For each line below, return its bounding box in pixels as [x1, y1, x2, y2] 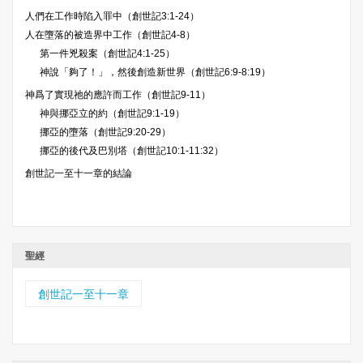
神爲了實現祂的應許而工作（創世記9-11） [25, 89, 211, 101]
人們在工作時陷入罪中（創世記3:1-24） [25, 11, 199, 23]
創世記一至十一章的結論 [25, 168, 132, 180]
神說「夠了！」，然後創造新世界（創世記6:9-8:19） [39, 66, 271, 79]
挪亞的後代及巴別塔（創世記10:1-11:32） [39, 145, 224, 157]
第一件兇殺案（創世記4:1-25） [39, 48, 175, 60]
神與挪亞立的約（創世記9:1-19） [39, 108, 185, 120]
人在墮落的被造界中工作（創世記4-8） [25, 29, 195, 41]
